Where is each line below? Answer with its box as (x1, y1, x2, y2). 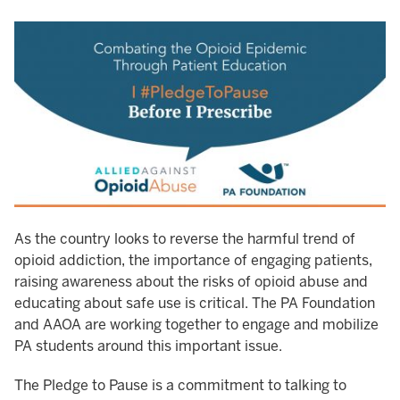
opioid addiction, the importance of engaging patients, (14, 252, 372, 270)
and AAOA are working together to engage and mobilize (14, 316, 379, 334)
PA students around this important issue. (14, 337, 282, 355)
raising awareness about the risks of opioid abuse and (14, 273, 368, 291)
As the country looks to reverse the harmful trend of (14, 230, 355, 248)
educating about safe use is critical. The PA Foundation (14, 295, 375, 312)
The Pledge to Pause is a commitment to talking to (14, 377, 346, 395)
